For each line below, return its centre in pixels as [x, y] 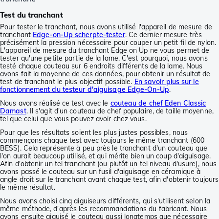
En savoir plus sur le [166, 81]
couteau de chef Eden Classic [158, 103]
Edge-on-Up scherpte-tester [79, 34]
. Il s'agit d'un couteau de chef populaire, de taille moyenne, [120, 111]
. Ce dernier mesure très [164, 34]
